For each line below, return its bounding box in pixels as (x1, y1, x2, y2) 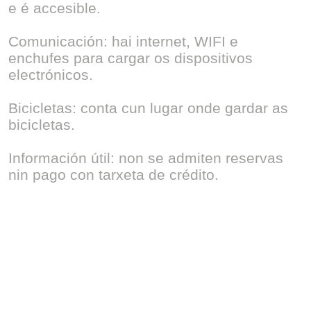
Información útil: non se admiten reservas (8, 150, 283, 167)
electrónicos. (8, 67, 93, 83)
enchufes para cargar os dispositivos (8, 50, 253, 67)
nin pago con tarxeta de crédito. (8, 167, 219, 183)
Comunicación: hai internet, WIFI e (8, 33, 238, 50)
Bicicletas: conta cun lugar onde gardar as (8, 100, 288, 117)
